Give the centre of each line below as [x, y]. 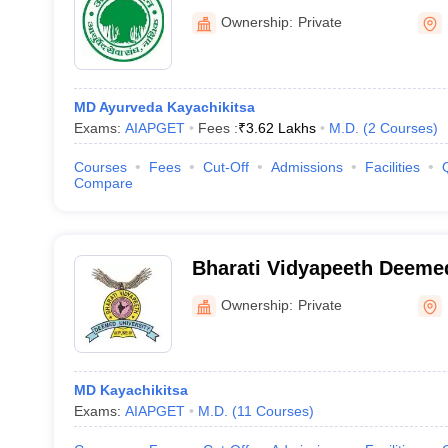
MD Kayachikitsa [130, 390]
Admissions [306, 167]
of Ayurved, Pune [273, 294]
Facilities [392, 167]
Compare [103, 183]
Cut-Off [225, 167]
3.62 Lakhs [280, 128]
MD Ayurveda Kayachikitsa [164, 107]
